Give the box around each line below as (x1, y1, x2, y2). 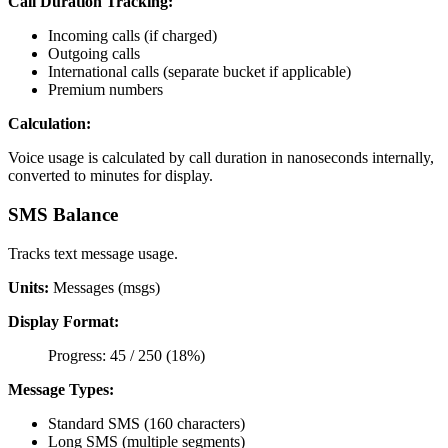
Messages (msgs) (49, 278, 160, 296)
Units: (8, 278, 49, 296)
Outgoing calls (48, 45, 140, 63)
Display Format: (8, 312, 119, 330)
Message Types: (8, 380, 114, 398)
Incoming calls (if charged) (48, 27, 217, 45)
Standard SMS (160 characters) (48, 414, 245, 432)
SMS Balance (8, 203, 118, 225)
